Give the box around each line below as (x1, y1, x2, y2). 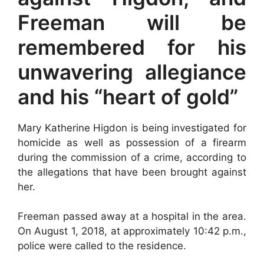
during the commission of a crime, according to (18, 151, 246, 163)
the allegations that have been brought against (18, 166, 246, 178)
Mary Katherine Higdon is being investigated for (18, 121, 246, 134)
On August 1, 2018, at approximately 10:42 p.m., (18, 225, 246, 237)
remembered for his (18, 34, 246, 60)
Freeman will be (18, 9, 246, 35)
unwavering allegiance (18, 59, 246, 84)
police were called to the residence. (18, 240, 186, 252)
